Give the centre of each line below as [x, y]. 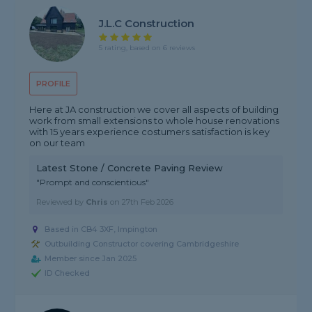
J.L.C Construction [147, 23]
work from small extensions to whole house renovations [155, 121]
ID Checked [68, 273]
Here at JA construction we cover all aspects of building [154, 110]
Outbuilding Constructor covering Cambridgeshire [142, 244]
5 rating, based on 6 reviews [147, 47]
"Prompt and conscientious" [93, 182]
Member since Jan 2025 [91, 259]
